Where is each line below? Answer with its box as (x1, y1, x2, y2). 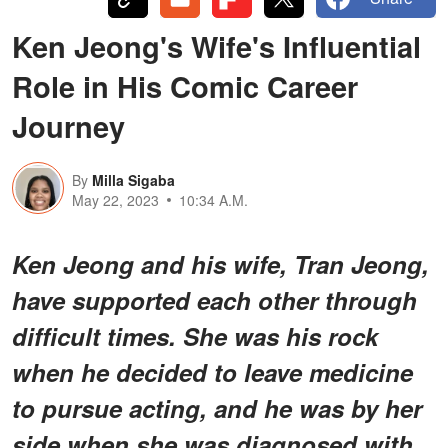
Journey (12, 104, 125, 147)
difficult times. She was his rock (12, 318, 378, 353)
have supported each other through (12, 282, 417, 317)
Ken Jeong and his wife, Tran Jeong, (12, 246, 429, 281)
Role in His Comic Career (12, 64, 358, 107)
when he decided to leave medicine (12, 354, 413, 389)
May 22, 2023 (72, 189, 159, 210)
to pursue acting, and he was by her (12, 390, 422, 425)
